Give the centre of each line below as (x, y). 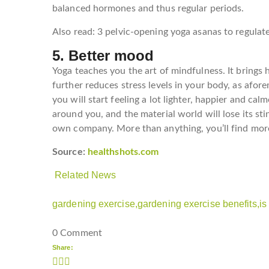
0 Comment (77, 233)
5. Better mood (103, 56)
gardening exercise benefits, (198, 204)
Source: (70, 152)
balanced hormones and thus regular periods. (148, 9)
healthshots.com (123, 152)
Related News (86, 175)
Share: (63, 248)
